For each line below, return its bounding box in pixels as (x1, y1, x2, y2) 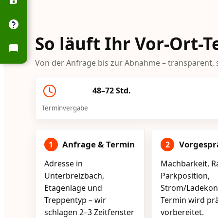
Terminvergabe (41, 104, 88, 113)
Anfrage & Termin (62, 139, 135, 150)
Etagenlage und (44, 182, 102, 193)
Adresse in (44, 158, 83, 169)
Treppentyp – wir (44, 195, 106, 205)
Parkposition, (161, 170, 210, 181)
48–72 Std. (92, 85, 131, 96)
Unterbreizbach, (44, 170, 104, 181)
